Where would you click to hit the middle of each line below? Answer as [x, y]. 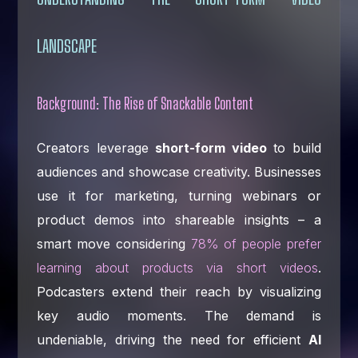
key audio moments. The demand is [179, 315]
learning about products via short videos [177, 267]
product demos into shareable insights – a [179, 219]
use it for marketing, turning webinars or [179, 195]
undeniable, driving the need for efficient [173, 339]
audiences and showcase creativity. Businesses [179, 171]
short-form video [211, 147]
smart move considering [114, 243]
